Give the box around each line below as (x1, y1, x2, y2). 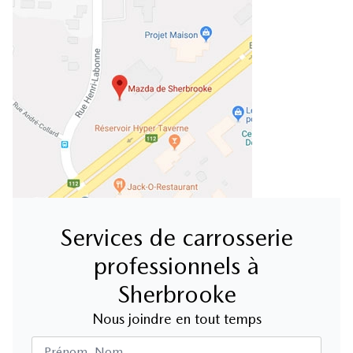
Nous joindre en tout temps (91, 310, 262, 328)
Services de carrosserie (60, 223, 293, 252)
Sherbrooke (117, 280, 236, 309)
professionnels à (94, 251, 259, 281)
